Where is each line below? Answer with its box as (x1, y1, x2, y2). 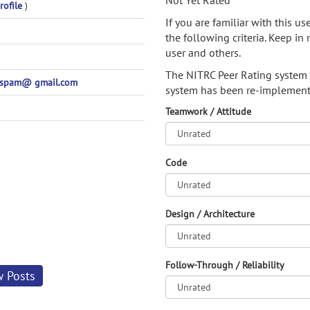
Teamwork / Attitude (165, 105, 251, 118)
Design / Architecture (165, 208, 255, 220)
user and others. (165, 46, 241, 60)
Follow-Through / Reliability (165, 259, 284, 271)
